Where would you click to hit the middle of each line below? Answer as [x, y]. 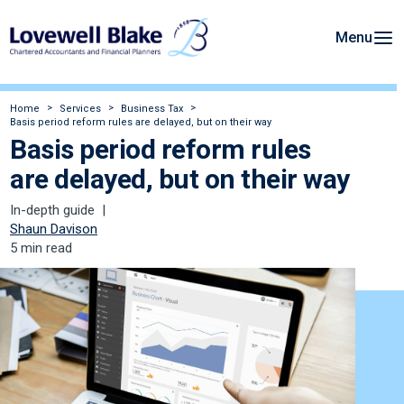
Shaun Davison [54, 230]
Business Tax [152, 109]
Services [80, 109]
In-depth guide [52, 211]
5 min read [41, 248]
